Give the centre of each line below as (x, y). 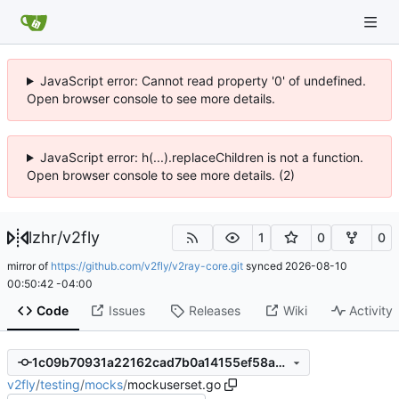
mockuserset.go (174, 384)
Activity (371, 311)
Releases (214, 311)
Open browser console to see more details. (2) (161, 175)
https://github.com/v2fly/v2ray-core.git (147, 265)
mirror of (29, 265)
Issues (126, 311)
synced (264, 265)
